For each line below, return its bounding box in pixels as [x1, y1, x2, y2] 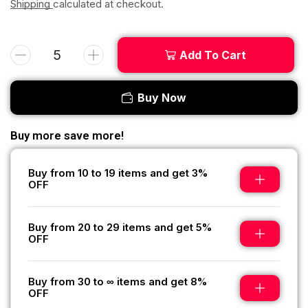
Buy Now [137, 91, 186, 105]
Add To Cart [179, 47, 247, 62]
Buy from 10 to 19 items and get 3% [28, 167, 208, 180]
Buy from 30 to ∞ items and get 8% [28, 276, 207, 289]
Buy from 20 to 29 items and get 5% [28, 221, 212, 234]
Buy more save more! [10, 129, 124, 143]
